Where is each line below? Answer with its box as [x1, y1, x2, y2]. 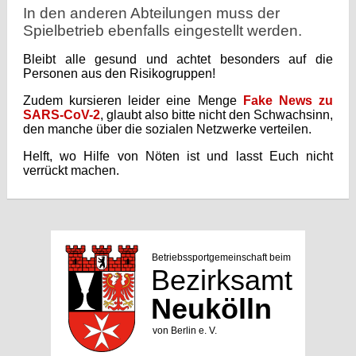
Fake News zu [242, 94, 334, 108]
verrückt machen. [22, 164, 119, 178]
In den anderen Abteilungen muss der [22, 5, 280, 22]
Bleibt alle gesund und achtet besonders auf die [22, 52, 334, 67]
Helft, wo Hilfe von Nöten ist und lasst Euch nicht [22, 149, 334, 164]
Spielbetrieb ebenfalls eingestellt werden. [22, 22, 302, 40]
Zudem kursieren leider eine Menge [22, 94, 243, 108]
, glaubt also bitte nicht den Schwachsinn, [99, 108, 334, 122]
